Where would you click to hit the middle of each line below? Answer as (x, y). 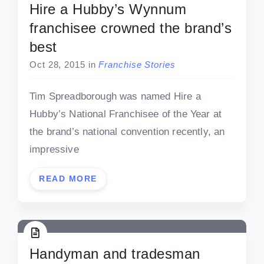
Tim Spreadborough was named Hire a (115, 97)
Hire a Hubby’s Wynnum (108, 9)
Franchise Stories (137, 65)
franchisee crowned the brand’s (131, 28)
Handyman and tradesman (115, 254)
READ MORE (68, 179)
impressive (54, 150)
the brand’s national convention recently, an (127, 132)
